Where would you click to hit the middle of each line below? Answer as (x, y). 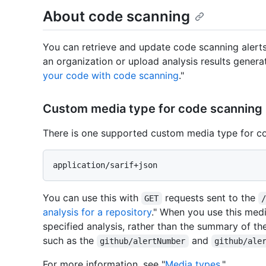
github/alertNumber (143, 241)
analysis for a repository (97, 212)
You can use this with (92, 198)
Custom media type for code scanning (153, 109)
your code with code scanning (111, 76)
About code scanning (116, 16)
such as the (70, 241)
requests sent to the (210, 198)
